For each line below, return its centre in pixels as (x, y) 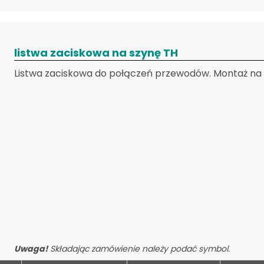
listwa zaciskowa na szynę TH (96, 53)
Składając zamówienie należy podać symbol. (139, 249)
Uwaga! (31, 249)
